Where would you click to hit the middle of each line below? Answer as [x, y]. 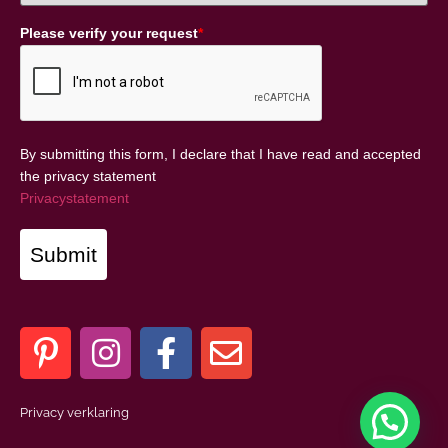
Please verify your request [109, 33]
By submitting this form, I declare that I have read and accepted [220, 154]
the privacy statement [88, 176]
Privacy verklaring [74, 412]
